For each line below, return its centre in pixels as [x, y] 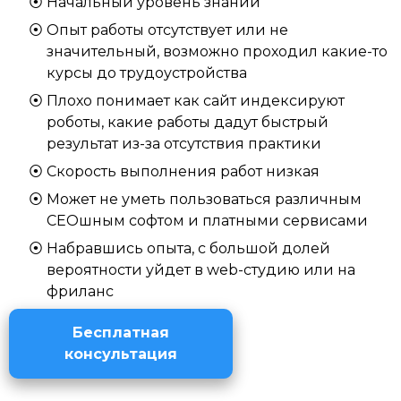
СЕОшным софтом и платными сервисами [207, 221]
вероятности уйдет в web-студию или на [201, 270]
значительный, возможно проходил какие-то [217, 51]
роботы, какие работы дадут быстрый [188, 122]
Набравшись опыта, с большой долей [188, 248]
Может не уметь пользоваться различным [204, 199]
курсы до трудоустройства [147, 73]
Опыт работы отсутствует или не [167, 30]
